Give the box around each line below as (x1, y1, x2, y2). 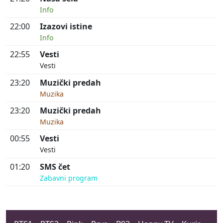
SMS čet (40, 161, 70, 172)
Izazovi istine (40, 20, 92, 32)
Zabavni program (40, 173, 98, 183)
